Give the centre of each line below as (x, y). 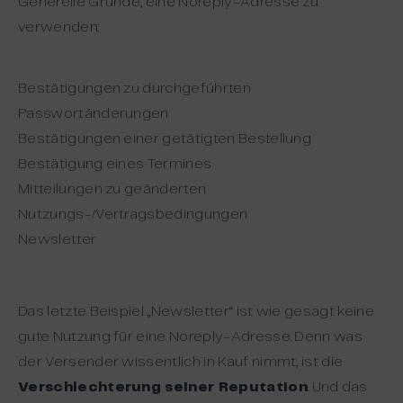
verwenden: (59, 27)
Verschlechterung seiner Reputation (163, 387)
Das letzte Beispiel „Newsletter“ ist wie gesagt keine (196, 312)
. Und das (337, 387)
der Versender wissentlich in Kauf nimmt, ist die (181, 362)
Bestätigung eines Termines (115, 164)
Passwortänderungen (94, 114)
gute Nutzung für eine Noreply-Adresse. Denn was (191, 337)
